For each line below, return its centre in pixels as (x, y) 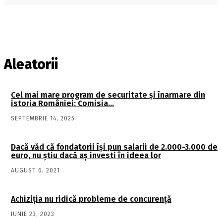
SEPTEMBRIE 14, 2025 (43, 119)
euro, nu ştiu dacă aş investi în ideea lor (86, 156)
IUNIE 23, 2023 (33, 214)
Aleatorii (31, 64)
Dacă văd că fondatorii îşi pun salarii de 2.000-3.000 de (114, 147)
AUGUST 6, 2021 (35, 171)
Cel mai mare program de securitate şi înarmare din (108, 95)
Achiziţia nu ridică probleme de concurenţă (91, 199)
